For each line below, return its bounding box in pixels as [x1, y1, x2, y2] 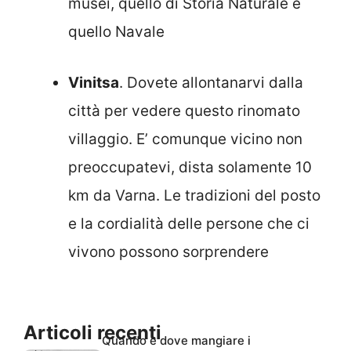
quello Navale [68, 23, 165, 42]
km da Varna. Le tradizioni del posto [68, 186, 320, 204]
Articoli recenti [24, 321, 161, 345]
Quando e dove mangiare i [102, 333, 251, 349]
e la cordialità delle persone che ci [68, 214, 309, 233]
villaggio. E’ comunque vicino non [68, 129, 302, 148]
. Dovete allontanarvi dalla [119, 73, 303, 92]
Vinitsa [68, 73, 119, 92]
